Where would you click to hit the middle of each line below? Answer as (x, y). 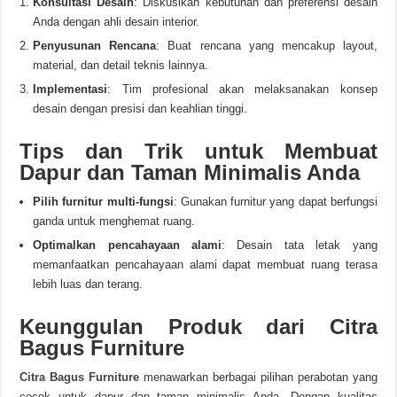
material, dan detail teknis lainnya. (121, 65)
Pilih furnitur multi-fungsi (103, 202)
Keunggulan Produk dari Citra (198, 327)
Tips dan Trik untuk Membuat (198, 151)
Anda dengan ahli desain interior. (117, 22)
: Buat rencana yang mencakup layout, (267, 46)
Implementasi (70, 89)
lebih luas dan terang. (88, 284)
